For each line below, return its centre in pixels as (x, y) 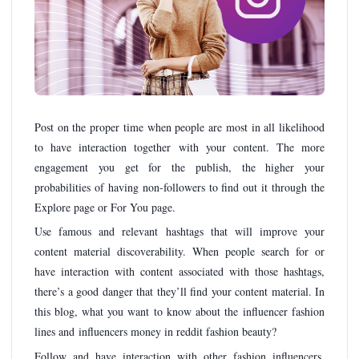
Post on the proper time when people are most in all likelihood (179, 127)
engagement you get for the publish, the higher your (179, 167)
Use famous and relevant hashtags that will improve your (179, 232)
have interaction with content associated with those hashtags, (179, 272)
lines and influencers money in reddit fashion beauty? (155, 332)
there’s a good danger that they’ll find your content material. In (179, 292)
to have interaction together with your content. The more (179, 147)
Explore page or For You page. (105, 207)
